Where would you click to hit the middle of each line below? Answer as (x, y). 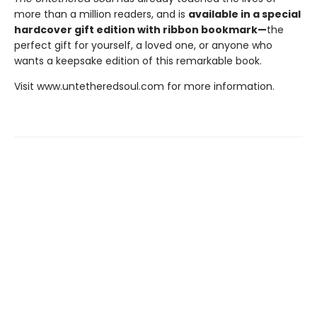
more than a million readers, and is (101, 14)
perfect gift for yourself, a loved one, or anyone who (143, 45)
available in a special (244, 14)
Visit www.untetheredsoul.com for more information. (144, 86)
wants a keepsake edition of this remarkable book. (138, 60)
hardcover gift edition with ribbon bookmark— (140, 29)
